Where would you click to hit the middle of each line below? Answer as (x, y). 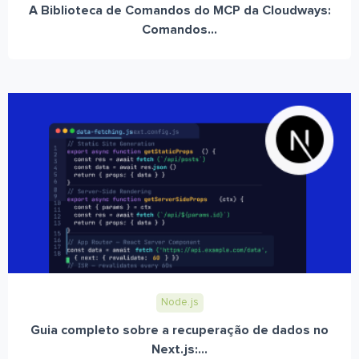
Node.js (179, 303)
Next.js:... (179, 350)
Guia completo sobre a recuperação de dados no (179, 331)
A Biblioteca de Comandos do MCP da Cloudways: (179, 11)
